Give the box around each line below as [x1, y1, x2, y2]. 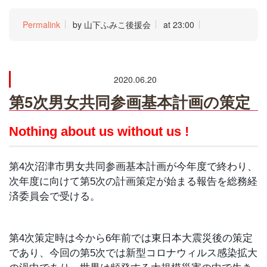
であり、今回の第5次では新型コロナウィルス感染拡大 [9, 247, 257, 259]
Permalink [23, 18, 60, 31]
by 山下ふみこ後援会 [73, 18, 151, 31]
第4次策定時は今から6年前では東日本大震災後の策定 [9, 232, 253, 244]
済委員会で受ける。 [9, 191, 100, 203]
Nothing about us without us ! [9, 124, 189, 139]
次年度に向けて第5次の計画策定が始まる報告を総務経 [9, 176, 257, 188]
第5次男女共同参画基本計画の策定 [9, 91, 250, 113]
